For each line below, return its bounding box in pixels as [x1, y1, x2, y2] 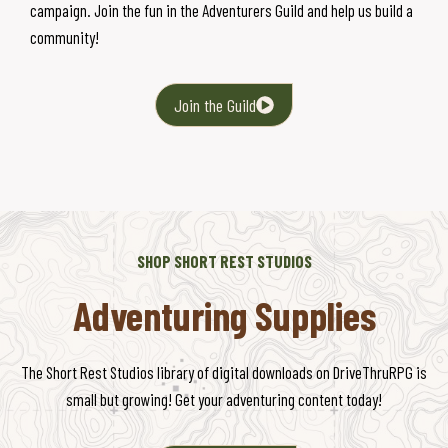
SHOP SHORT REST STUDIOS [136, 250, 312, 271]
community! [30, 26, 99, 47]
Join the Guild [174, 93, 256, 116]
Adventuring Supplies [72, 290, 376, 339]
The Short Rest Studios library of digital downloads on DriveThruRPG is [21, 361, 427, 382]
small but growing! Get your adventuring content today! [66, 388, 382, 409]
